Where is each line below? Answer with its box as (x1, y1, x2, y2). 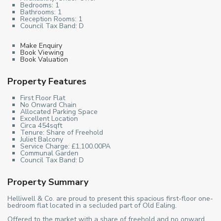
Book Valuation (20, 54, 68, 64)
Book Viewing (20, 47, 64, 57)
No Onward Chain (20, 100, 76, 110)
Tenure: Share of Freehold (20, 127, 103, 137)
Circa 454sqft (20, 120, 62, 130)
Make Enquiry (20, 40, 62, 50)
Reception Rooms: (20, 14, 76, 24)
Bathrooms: (20, 7, 56, 17)
